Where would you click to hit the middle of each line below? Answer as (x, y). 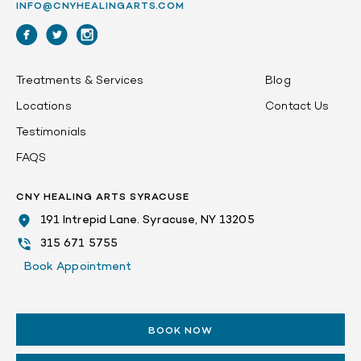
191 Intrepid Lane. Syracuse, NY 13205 (147, 221)
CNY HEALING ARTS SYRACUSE (103, 198)
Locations (44, 107)
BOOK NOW (180, 332)
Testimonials (51, 133)
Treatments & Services (80, 81)
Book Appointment (78, 268)
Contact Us (297, 107)
